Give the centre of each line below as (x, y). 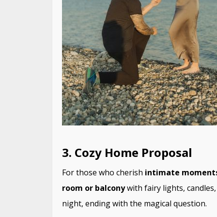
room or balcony (93, 188)
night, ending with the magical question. (134, 203)
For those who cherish (103, 172)
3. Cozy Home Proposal (127, 152)
